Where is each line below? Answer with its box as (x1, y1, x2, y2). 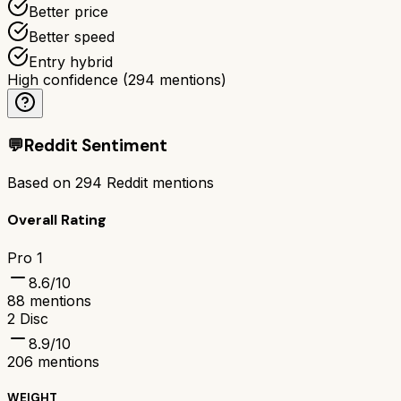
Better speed (29, 27, 115, 46)
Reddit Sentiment (24, 134, 167, 158)
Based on (7, 174, 75, 192)
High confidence (7, 70, 118, 89)
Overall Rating (7, 210, 107, 230)
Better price (29, 2, 108, 21)
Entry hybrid (29, 52, 113, 71)
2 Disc (7, 309, 48, 328)
